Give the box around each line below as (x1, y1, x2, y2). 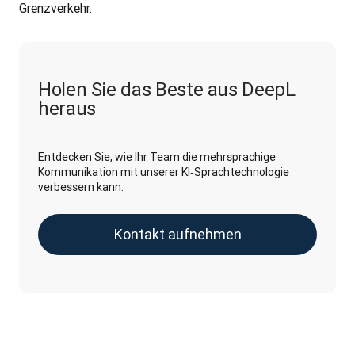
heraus (38, 96, 96, 120)
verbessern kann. (38, 179, 124, 194)
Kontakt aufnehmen (113, 224, 242, 243)
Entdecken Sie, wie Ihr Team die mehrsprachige (38, 149, 276, 164)
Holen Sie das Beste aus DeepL (38, 77, 296, 101)
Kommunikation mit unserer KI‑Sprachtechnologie (38, 164, 289, 179)
